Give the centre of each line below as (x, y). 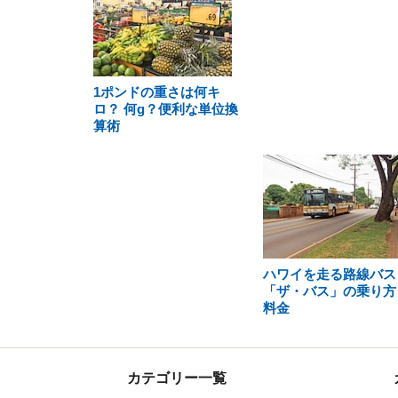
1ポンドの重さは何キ (157, 92)
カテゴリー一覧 (177, 378)
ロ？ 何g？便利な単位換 (166, 109)
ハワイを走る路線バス (329, 274)
